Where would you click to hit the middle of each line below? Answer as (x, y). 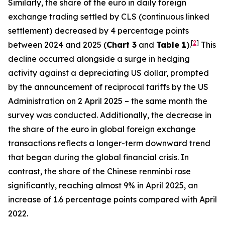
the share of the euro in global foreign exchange (102, 129)
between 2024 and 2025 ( (57, 45)
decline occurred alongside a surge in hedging (99, 59)
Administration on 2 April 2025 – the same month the (108, 101)
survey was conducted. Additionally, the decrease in (110, 115)
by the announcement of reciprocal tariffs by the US (108, 87)
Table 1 (171, 45)
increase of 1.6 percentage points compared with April (113, 199)
